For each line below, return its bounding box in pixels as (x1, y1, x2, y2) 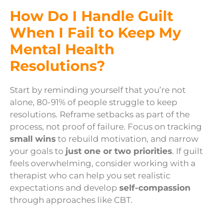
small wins (10, 133, 56, 144)
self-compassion (119, 182, 191, 193)
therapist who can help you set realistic (10, 170, 171, 180)
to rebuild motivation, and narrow (56, 133, 198, 144)
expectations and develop (10, 182, 119, 193)
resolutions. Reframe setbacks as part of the (10, 109, 190, 119)
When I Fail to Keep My (10, 23, 181, 41)
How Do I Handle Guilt (10, 7, 174, 24)
